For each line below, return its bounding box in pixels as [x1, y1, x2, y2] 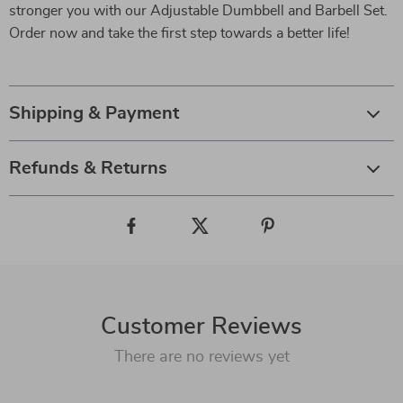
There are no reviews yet [113, 349, 290, 365]
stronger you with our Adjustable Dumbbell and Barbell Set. [9, 4, 388, 18]
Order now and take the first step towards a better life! [9, 26, 350, 40]
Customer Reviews [101, 315, 302, 338]
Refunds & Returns [9, 159, 167, 177]
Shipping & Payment [9, 104, 179, 122]
